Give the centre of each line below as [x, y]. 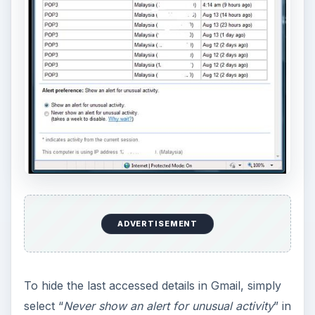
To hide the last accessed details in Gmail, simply [152, 286]
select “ [43, 306]
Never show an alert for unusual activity [168, 306]
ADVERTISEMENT [157, 224]
